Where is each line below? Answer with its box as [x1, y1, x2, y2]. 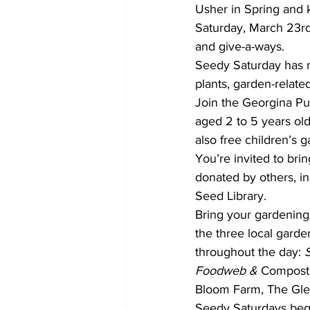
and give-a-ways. [195, 39, 284, 53]
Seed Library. [195, 188, 266, 203]
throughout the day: [195, 244, 304, 259]
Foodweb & [195, 263, 257, 277]
